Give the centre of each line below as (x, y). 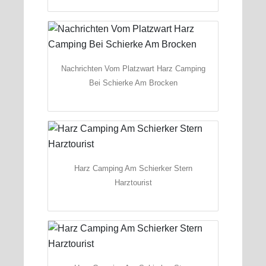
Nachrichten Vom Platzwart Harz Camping (133, 68)
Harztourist (133, 182)
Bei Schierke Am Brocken (133, 83)
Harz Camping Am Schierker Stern (133, 168)
